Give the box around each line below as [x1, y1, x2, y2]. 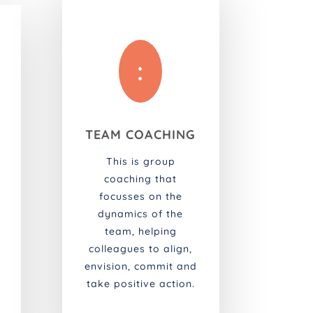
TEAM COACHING [85, 126, 196, 143]
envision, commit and [84, 260, 197, 273]
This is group [105, 155, 175, 168]
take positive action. [86, 277, 195, 291]
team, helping [104, 225, 177, 238]
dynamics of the [98, 208, 184, 221]
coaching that [104, 173, 177, 186]
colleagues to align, [89, 242, 193, 256]
